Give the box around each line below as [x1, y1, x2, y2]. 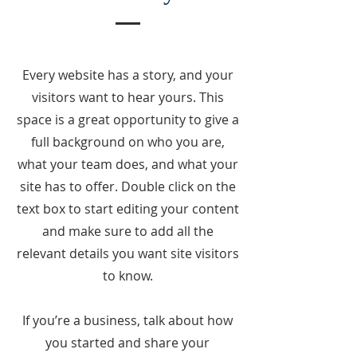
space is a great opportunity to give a [16, 111, 239, 128]
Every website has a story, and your [22, 66, 233, 84]
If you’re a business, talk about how [22, 312, 233, 329]
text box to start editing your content [16, 200, 239, 218]
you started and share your [45, 334, 210, 351]
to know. [102, 267, 153, 284]
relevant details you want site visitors [16, 245, 239, 262]
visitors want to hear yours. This [31, 88, 224, 106]
